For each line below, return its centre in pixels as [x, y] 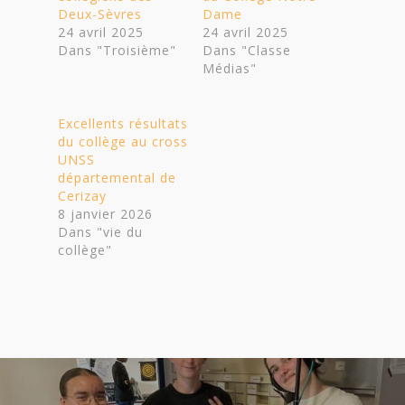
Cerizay [82, 195]
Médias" [230, 68]
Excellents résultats [123, 123]
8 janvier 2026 [105, 213]
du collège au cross [123, 141]
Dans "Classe [247, 50]
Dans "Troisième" [117, 50]
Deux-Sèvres [100, 14]
